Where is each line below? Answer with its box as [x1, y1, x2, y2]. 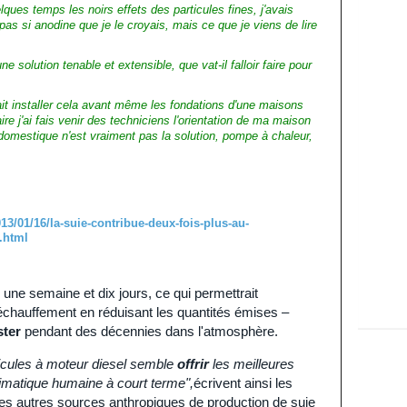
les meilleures [209, 356, 294, 372]
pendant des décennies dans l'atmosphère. [21, 323, 278, 339]
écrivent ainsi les [194, 375, 293, 391]
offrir [177, 356, 209, 372]
